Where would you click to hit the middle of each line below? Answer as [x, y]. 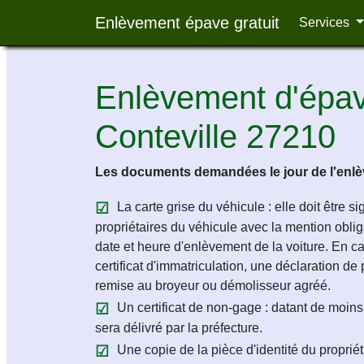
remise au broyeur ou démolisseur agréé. [213, 286]
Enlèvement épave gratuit [187, 23]
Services [326, 22]
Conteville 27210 [215, 136]
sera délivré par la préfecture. [179, 328]
